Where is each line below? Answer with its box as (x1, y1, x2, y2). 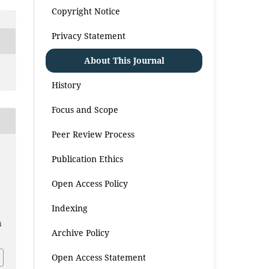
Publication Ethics (52, 153, 124, 165)
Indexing (52, 202, 88, 214)
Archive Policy (52, 226, 110, 238)
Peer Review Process (52, 128, 135, 140)
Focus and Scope (52, 103, 119, 115)
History (52, 79, 82, 91)
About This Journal (83, 54, 165, 66)
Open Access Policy (52, 177, 128, 189)
